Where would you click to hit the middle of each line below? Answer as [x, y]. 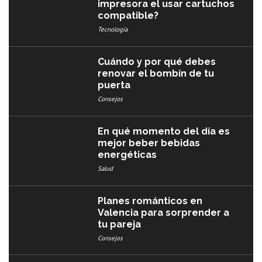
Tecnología [113, 30]
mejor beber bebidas [149, 143]
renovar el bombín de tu [156, 74]
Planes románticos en [150, 201]
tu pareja [120, 224]
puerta [114, 85]
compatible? [128, 16]
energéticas [127, 154]
